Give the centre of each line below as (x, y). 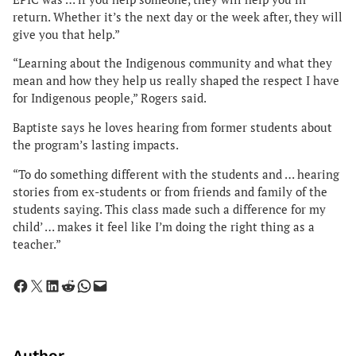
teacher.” (37, 244)
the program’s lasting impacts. (97, 145)
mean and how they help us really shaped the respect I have (176, 81)
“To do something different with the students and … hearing (176, 174)
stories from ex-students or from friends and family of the (170, 192)
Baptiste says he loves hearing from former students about (172, 128)
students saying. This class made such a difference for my (169, 209)
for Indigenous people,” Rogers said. (110, 99)
